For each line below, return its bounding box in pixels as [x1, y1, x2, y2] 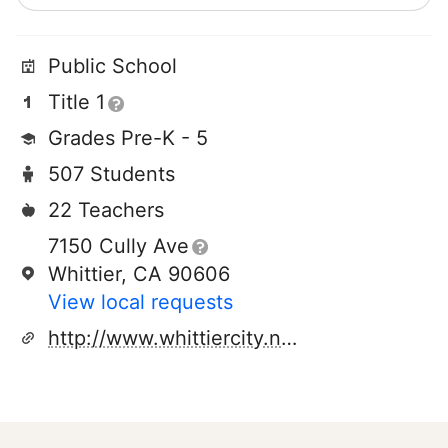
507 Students [48, 162, 175, 186]
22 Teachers [48, 198, 164, 222]
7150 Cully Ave [48, 234, 189, 258]
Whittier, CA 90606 [48, 262, 230, 286]
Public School [48, 54, 177, 78]
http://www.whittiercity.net [281, 326, 297, 350]
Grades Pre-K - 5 [48, 126, 208, 150]
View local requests [48, 290, 233, 314]
